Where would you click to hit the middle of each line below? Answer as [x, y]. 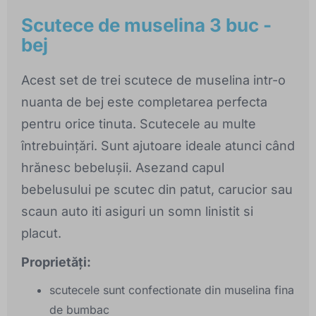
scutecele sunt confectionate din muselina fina [172, 290]
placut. [41, 233]
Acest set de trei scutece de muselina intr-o [153, 80]
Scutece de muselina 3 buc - [146, 25]
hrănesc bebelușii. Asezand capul [123, 168]
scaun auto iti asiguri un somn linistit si [137, 212]
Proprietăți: [56, 262]
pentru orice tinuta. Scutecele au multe [139, 124]
